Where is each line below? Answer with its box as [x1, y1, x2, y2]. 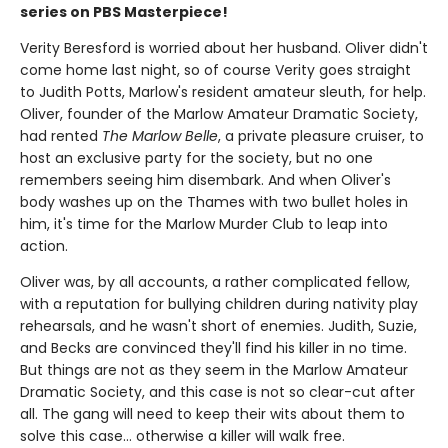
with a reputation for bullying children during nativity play [20, 293, 418, 314]
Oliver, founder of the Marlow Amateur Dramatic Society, [20, 103, 418, 124]
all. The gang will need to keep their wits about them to [20, 403, 405, 424]
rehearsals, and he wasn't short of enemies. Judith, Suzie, [20, 315, 417, 336]
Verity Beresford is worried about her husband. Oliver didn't [20, 37, 428, 58]
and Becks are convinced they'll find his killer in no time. [20, 337, 407, 358]
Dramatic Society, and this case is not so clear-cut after [20, 381, 415, 402]
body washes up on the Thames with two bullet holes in [20, 191, 408, 212]
